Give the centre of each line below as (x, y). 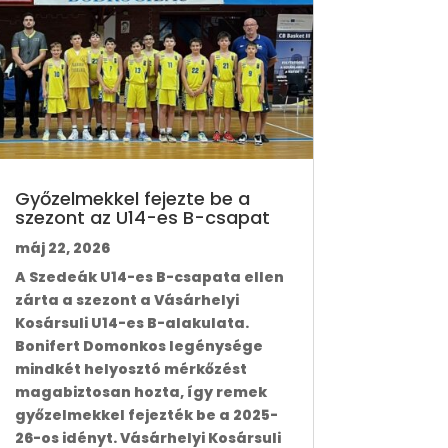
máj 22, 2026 (62, 248)
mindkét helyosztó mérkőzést (130, 369)
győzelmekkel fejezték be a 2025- (146, 415)
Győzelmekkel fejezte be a (132, 199)
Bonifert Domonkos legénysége (138, 346)
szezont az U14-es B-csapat (142, 218)
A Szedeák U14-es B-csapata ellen (149, 277)
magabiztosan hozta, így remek (140, 392)
